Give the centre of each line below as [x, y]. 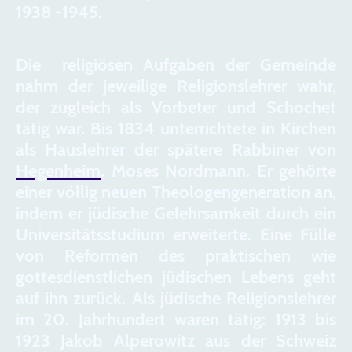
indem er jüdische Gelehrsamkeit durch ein [176, 213]
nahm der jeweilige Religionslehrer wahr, [176, 86]
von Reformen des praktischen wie [176, 255]
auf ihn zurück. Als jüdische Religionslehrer [176, 298]
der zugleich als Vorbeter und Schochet [176, 107]
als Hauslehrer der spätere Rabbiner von [176, 149]
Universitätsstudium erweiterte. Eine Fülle [176, 234]
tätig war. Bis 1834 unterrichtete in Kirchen [176, 128]
